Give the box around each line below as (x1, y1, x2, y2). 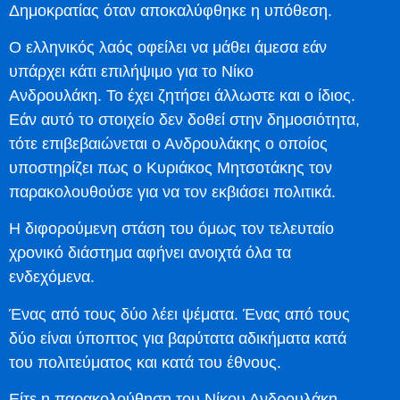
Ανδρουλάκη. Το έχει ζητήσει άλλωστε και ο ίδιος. (9, 86, 355, 104)
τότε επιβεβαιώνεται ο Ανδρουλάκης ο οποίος (9, 134, 328, 153)
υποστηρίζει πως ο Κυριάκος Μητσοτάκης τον (9, 158, 332, 177)
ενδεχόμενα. (9, 268, 95, 287)
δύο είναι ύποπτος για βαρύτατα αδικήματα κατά (9, 329, 346, 347)
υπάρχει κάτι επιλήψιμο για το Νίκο (9, 62, 254, 80)
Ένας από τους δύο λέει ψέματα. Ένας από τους (9, 304, 350, 323)
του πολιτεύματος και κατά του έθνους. (9, 353, 281, 371)
